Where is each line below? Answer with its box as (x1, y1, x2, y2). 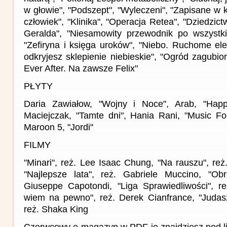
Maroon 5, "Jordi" (24, 122, 93, 132)
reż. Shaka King (24, 204, 88, 214)
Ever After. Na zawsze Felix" (24, 63, 138, 73)
